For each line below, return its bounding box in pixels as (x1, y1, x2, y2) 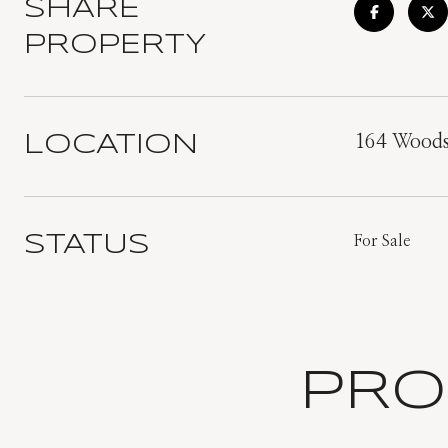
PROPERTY (24, 32, 207, 59)
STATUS (24, 232, 150, 259)
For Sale (354, 233, 410, 249)
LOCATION (24, 132, 198, 159)
